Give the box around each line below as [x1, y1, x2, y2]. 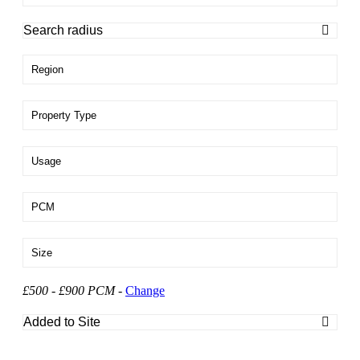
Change [125, 284, 165, 298]
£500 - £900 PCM [22, 284, 115, 298]
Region [31, 63, 63, 76]
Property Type [31, 109, 96, 122]
